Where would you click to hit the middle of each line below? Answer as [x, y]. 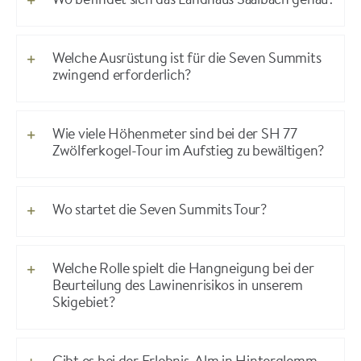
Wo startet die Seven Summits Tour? [159, 212]
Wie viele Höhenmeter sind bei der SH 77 [174, 136]
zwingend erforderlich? [122, 77]
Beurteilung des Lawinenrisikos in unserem [177, 287]
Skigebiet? [83, 304]
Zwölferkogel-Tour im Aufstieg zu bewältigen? [188, 153]
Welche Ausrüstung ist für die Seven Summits [187, 60]
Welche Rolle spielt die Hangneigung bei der [183, 270]
